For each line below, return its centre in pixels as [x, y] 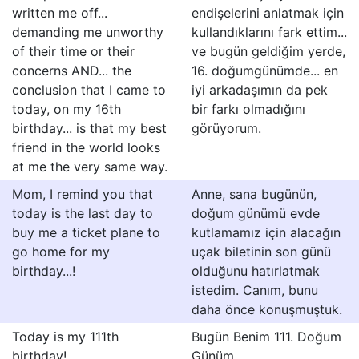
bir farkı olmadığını [248, 109]
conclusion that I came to [89, 90]
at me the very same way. [90, 167]
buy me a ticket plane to [86, 232]
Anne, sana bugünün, [254, 194]
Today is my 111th [65, 337]
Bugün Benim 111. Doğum [266, 337]
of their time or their [73, 51]
